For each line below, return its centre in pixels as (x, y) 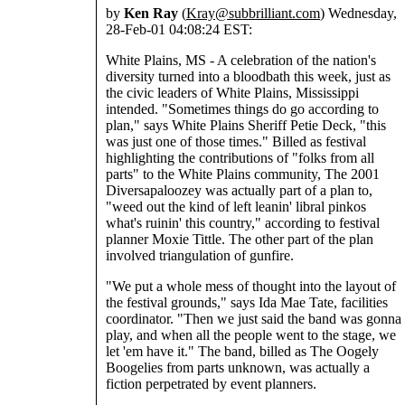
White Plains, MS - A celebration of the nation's (241, 61)
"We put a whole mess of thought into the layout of (251, 287)
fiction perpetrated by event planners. (211, 384)
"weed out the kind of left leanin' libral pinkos (236, 207)
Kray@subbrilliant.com (253, 14)
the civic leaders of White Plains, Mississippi (232, 93)
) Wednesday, (358, 14)
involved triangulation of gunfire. (200, 256)
